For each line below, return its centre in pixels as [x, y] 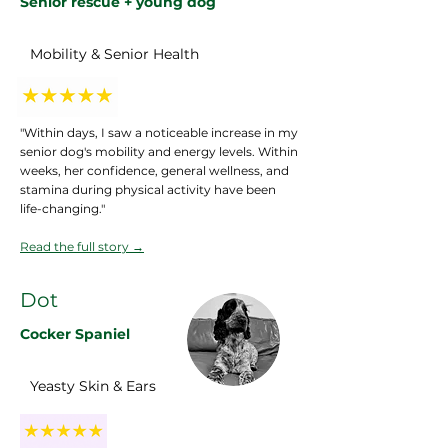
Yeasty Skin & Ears [93, 385]
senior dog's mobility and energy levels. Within [159, 151]
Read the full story [76, 246]
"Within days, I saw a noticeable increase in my [159, 132]
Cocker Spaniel [75, 333]
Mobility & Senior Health [114, 53]
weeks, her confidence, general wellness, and [154, 170]
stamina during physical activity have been [148, 189]
